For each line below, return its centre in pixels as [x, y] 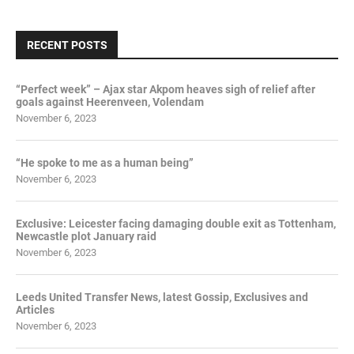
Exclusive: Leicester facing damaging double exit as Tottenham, [176, 224]
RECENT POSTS [67, 45]
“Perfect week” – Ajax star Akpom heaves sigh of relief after [166, 89]
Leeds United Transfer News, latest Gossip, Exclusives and [162, 297]
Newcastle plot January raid [86, 236]
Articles [35, 310]
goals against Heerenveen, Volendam [110, 102]
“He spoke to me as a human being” [105, 163]
